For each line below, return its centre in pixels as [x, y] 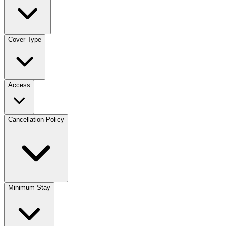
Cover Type [25, 39]
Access [19, 85]
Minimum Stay [29, 187]
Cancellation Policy [36, 119]
